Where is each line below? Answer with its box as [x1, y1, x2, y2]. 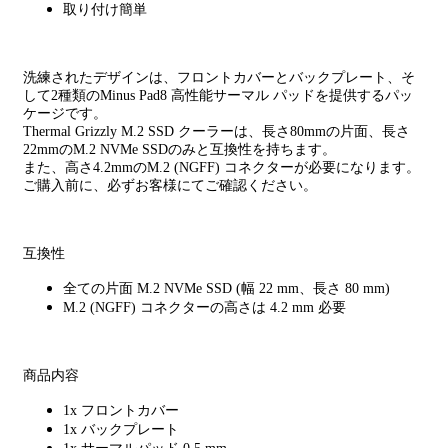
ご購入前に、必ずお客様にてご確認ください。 [23, 178, 317, 193]
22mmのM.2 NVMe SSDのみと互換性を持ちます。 [23, 142, 336, 157]
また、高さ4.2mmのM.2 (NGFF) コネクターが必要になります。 [23, 160, 420, 175]
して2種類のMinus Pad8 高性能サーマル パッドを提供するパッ [23, 88, 413, 103]
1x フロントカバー [63, 403, 179, 418]
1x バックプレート [63, 422, 179, 437]
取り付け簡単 [63, 2, 147, 17]
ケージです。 [23, 106, 107, 121]
